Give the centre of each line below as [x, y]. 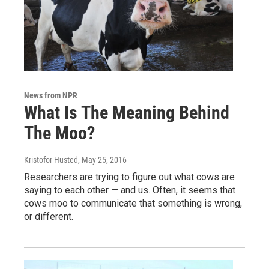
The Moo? [59, 133]
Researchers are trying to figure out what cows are [129, 177]
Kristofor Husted [51, 160]
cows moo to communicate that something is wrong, [133, 204]
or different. [49, 217]
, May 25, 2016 [102, 160]
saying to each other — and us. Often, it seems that [130, 190]
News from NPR [51, 96]
